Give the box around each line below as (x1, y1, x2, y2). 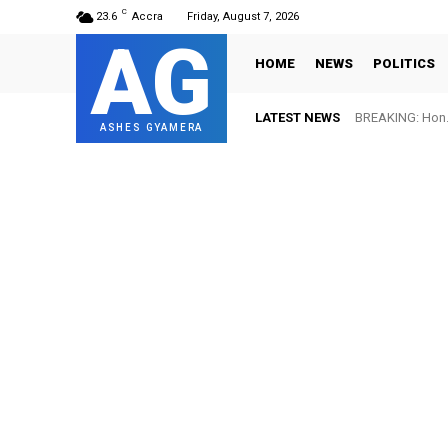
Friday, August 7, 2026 (187, 10, 299, 23)
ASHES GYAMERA (99, 122, 204, 133)
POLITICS (373, 55, 435, 71)
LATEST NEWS (255, 109, 340, 125)
